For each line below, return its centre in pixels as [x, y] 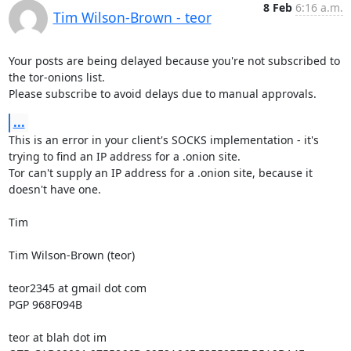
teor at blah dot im [57, 337]
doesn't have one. [54, 189]
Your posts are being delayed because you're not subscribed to [174, 61]
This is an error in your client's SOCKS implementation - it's [163, 140]
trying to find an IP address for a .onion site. [124, 156]
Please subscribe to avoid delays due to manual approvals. [162, 94]
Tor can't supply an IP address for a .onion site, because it [160, 173]
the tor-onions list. [56, 77]
